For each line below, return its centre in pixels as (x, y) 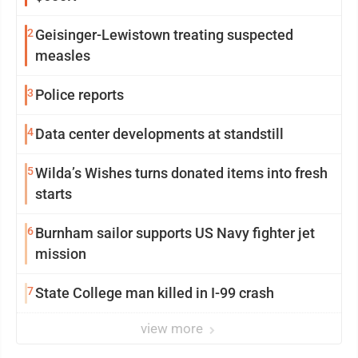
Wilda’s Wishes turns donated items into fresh (181, 173)
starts (54, 194)
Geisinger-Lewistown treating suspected (164, 35)
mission (61, 254)
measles (63, 56)
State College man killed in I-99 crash (155, 293)
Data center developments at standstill (159, 134)
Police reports (80, 95)
